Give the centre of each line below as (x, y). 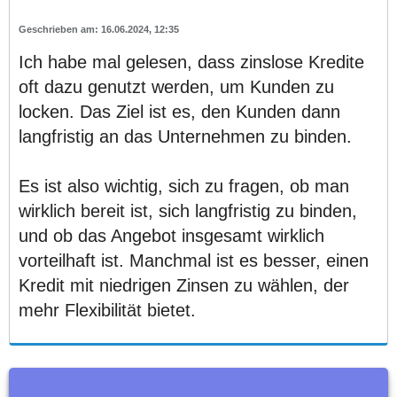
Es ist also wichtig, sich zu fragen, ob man (184, 187)
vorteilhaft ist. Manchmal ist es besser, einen (194, 261)
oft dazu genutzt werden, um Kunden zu (176, 87)
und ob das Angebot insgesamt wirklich (171, 236)
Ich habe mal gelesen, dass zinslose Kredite (191, 62)
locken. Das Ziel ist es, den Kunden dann (179, 112)
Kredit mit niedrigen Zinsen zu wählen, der (184, 286)
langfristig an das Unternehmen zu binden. (185, 137)
